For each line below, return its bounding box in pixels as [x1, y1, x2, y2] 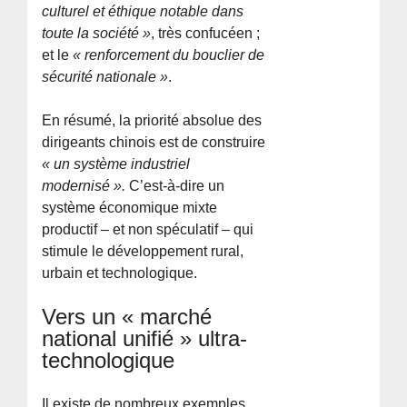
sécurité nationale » [42, 68, 169, 84]
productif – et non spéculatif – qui [42, 221, 254, 237]
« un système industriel [42, 155, 191, 172]
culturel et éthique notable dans [42, 3, 244, 19]
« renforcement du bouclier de [73, 46, 265, 63]
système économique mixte [42, 199, 218, 215]
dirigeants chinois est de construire [42, 134, 266, 150]
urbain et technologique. [42, 264, 198, 281]
